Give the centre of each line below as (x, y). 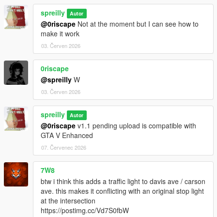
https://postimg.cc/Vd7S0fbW (85, 210)
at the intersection (68, 201)
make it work (60, 34)
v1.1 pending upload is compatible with (136, 126)
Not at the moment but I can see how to (137, 24)
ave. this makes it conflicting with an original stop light (122, 191)
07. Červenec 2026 (64, 147)
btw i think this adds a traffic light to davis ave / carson (123, 181)
